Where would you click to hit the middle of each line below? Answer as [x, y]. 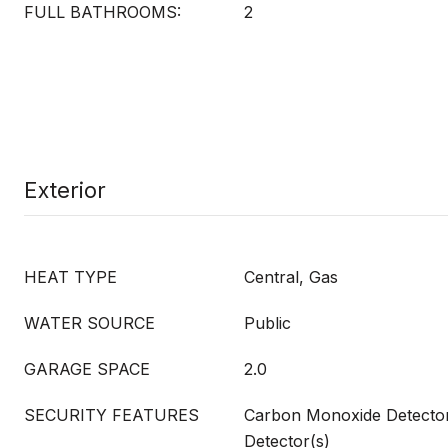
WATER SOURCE [89, 323]
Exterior [65, 190]
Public [267, 323]
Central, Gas [291, 277]
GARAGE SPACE [87, 369]
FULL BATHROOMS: [102, 12]
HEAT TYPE [70, 277]
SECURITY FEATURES [111, 415]
